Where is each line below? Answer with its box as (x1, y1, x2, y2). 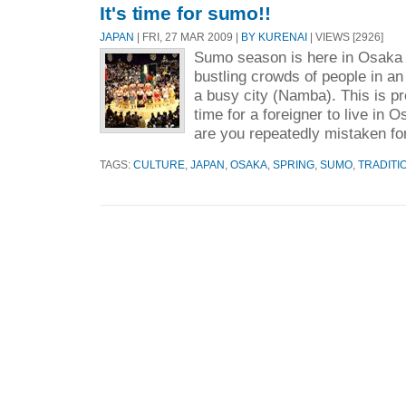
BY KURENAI (241, 30, 307, 43)
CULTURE (133, 159, 185, 171)
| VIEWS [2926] (307, 30, 383, 43)
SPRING (273, 159, 314, 171)
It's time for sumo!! (100, 2, 271, 24)
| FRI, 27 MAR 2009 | (134, 30, 241, 43)
